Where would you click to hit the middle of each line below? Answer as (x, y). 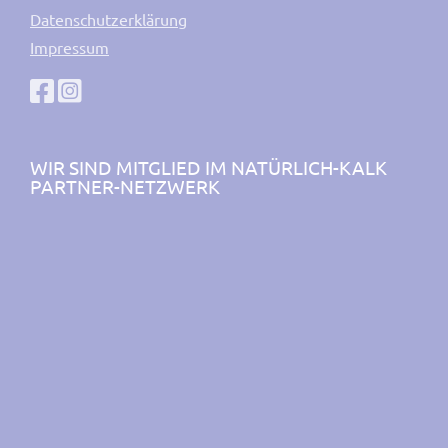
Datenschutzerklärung (108, 18)
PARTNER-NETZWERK (125, 185)
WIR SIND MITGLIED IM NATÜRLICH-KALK (208, 166)
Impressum (69, 46)
